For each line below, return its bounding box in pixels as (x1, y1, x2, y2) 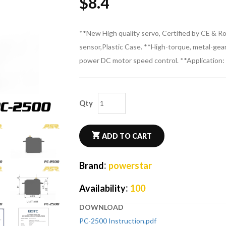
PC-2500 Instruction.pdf (79, 216, 156, 225)
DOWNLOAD (79, 203, 124, 211)
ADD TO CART (101, 132, 152, 140)
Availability (79, 183, 126, 194)
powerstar (108, 160, 152, 171)
